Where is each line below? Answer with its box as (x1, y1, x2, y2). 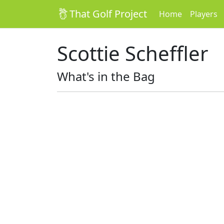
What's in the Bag (57, 68, 155, 84)
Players (190, 8, 217, 19)
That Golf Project (69, 7, 147, 20)
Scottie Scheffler (57, 39, 208, 67)
